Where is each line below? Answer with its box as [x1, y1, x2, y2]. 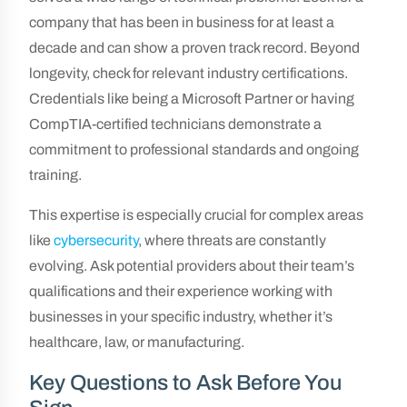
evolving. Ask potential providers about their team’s [29, 258, 354, 273]
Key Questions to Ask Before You [29, 371, 342, 394]
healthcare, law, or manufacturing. [29, 334, 244, 350]
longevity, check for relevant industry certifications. [29, 65, 348, 81]
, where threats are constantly [138, 233, 326, 248]
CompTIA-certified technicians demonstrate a [29, 116, 322, 132]
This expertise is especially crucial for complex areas [29, 207, 363, 223]
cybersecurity [54, 233, 138, 248]
